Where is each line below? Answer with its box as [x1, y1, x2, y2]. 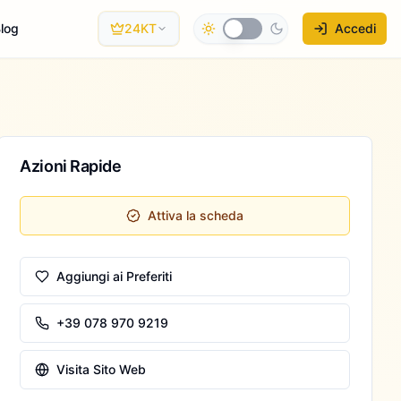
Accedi [335, 21, 376, 36]
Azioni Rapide [20, 157, 122, 175]
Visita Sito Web [56, 362, 147, 377]
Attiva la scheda [148, 208, 244, 223]
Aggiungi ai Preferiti [56, 269, 173, 284]
